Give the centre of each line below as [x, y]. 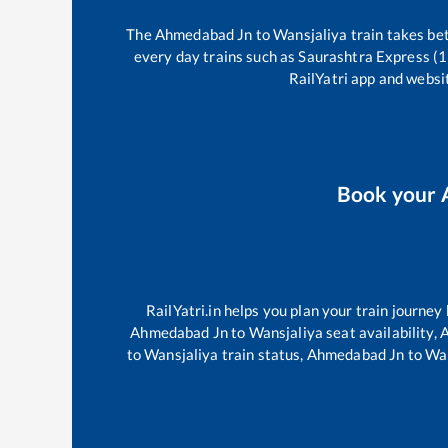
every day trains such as [216, 55]
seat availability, [381, 331]
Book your [388, 194]
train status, [262, 353]
